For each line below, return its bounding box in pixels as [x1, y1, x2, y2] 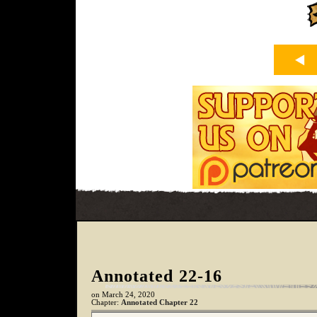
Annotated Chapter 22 [121, 299, 198, 306]
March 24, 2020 [102, 291, 155, 299]
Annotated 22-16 [91, 267, 222, 285]
